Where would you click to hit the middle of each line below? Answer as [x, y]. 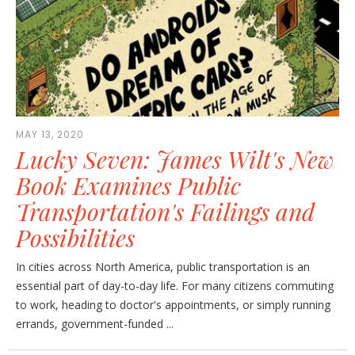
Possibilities [75, 238]
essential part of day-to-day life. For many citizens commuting [175, 286]
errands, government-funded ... [95, 324]
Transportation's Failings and [165, 212]
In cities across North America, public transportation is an [163, 267]
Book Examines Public [128, 185]
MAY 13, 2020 [50, 134]
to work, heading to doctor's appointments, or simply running [173, 305]
